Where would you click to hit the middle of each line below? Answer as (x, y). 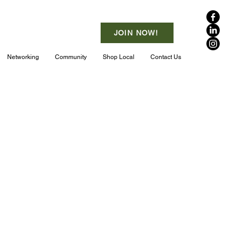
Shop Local (119, 57)
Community (71, 57)
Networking (23, 57)
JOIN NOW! (136, 33)
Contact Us (166, 57)
